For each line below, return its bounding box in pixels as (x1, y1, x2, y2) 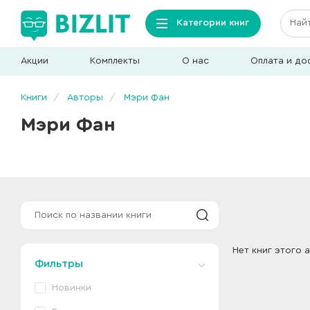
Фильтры (35, 258, 83, 269)
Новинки (52, 283, 91, 293)
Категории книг (176, 18, 249, 28)
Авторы (67, 93, 103, 102)
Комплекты (90, 56, 140, 66)
